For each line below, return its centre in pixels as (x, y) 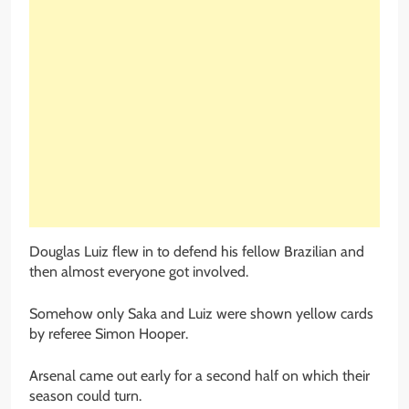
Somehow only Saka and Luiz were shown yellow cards (201, 314)
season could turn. (85, 396)
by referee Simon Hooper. (109, 334)
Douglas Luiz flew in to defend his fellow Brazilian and (197, 252)
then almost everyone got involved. (139, 272)
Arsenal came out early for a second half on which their (199, 376)
